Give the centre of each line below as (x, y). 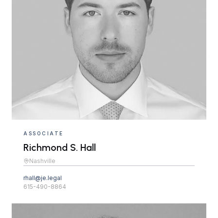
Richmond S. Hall (60, 147)
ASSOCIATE (44, 133)
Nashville (42, 161)
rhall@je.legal (43, 178)
